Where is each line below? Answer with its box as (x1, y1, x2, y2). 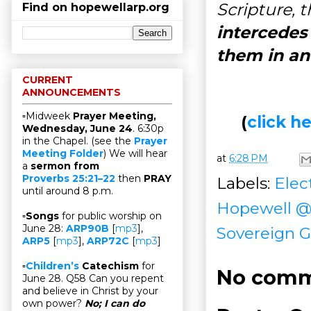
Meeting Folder (22, 147, 103, 160)
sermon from (31, 160, 99, 173)
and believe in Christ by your (22, 285, 158, 298)
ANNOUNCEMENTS (22, 86, 121, 99)
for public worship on (62, 210, 162, 223)
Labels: (217, 173, 274, 193)
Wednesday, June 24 (22, 122, 133, 135)
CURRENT (22, 74, 73, 87)
